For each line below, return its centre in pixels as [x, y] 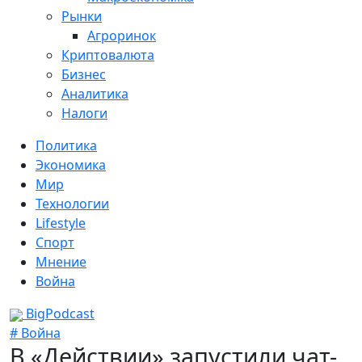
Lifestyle [61, 223]
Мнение [61, 262]
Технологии [72, 204]
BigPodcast [59, 314]
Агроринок [122, 36]
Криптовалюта [108, 55]
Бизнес [84, 74]
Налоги [84, 113]
